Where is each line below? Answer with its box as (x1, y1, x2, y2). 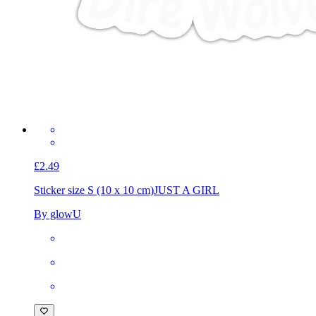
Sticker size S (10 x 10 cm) (34, 183, 154, 196)
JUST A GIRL (154, 183, 219, 196)
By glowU (34, 207, 81, 220)
